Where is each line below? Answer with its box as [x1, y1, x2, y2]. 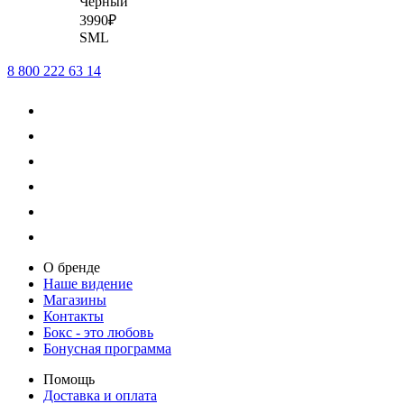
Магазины [43, 291, 106, 308]
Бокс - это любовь [43, 324, 153, 340]
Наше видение [43, 275, 133, 291]
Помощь [43, 371, 95, 387]
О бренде [43, 259, 100, 275]
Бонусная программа [43, 340, 171, 356]
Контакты [43, 308, 104, 324]
